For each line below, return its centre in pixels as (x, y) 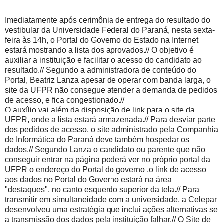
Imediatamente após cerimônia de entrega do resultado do (108, 20)
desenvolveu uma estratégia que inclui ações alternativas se (111, 209)
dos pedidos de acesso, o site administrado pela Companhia (111, 129)
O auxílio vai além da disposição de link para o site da (100, 110)
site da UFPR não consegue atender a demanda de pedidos (111, 90)
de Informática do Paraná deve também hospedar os (97, 139)
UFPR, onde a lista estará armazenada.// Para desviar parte (110, 119)
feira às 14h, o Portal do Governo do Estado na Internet (102, 40)
